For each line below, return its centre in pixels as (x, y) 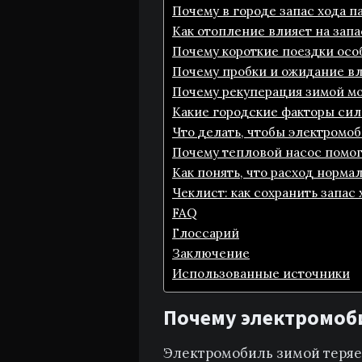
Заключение (211, 253)
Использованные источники (261, 274)
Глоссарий (206, 233)
